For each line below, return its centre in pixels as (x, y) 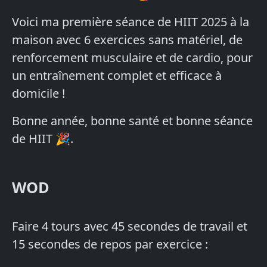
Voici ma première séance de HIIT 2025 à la (131, 22)
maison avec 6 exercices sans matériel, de (127, 40)
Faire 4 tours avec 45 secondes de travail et (130, 226)
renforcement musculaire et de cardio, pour (132, 58)
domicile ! (38, 94)
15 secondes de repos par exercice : (110, 244)
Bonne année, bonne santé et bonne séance (132, 121)
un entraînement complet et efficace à (117, 76)
